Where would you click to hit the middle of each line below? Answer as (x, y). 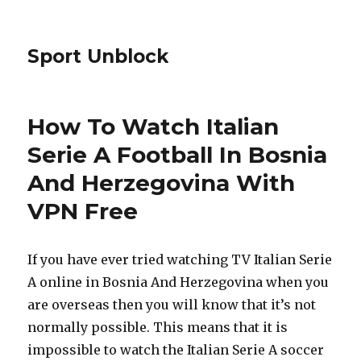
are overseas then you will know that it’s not (172, 305)
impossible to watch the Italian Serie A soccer (176, 350)
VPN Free (83, 211)
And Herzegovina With (162, 183)
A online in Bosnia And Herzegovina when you (178, 282)
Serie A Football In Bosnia (178, 155)
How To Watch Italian (154, 127)
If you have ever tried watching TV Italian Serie (180, 259)
